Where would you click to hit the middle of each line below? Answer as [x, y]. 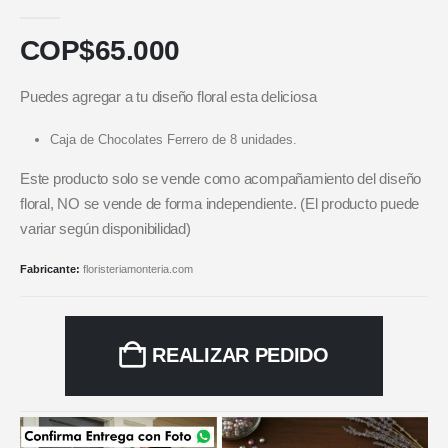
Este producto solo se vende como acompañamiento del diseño [221, 179]
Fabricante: [51, 269]
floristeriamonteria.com [138, 269]
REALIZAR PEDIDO [240, 355]
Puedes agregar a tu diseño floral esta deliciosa [168, 96]
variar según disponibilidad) [105, 229]
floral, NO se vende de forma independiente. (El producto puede [220, 204]
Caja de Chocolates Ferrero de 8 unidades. [173, 140]
